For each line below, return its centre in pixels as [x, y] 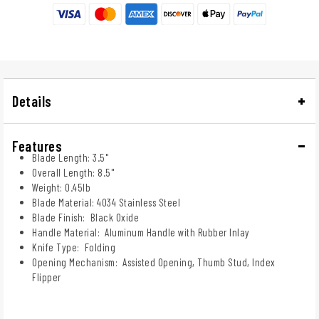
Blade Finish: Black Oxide [85, 217]
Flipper [47, 277]
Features [37, 146]
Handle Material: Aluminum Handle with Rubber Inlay [141, 232]
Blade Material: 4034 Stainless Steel [106, 202]
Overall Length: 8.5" [73, 172]
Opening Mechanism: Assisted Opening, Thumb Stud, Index [154, 262]
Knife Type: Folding [74, 247]
